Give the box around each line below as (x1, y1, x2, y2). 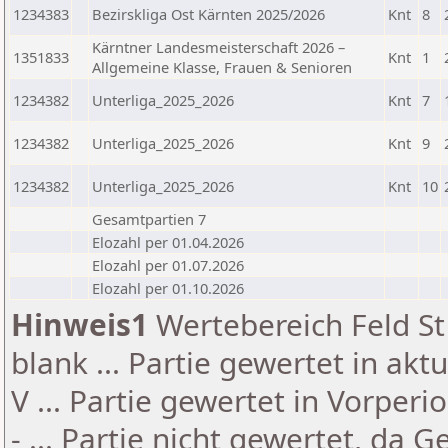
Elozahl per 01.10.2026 (92, 278, 244, 298)
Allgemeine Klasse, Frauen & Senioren (92, 57, 352, 77)
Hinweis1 (11, 304, 148, 345)
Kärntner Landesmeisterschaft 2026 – (92, 37, 345, 57)
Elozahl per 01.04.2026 (92, 232, 244, 252)
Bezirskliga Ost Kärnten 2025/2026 (92, 4, 325, 24)
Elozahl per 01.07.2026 (92, 255, 244, 275)
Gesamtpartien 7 (92, 209, 206, 229)
